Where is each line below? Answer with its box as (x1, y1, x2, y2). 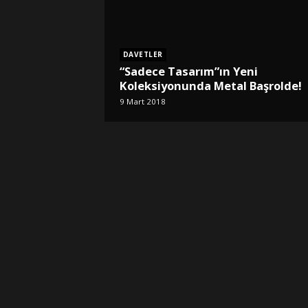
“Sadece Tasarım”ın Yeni (119, 63, 258, 80)
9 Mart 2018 (119, 96, 166, 107)
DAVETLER (122, 49, 163, 60)
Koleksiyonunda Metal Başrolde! (119, 78, 302, 94)
